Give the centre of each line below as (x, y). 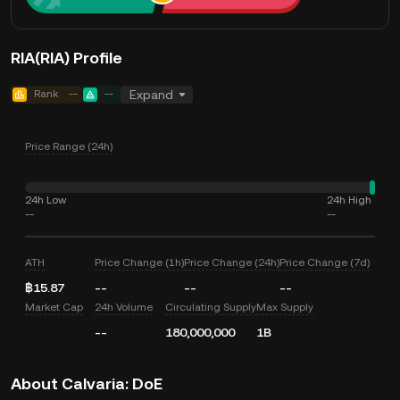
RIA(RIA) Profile (67, 58)
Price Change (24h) (232, 262)
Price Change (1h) (140, 262)
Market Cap (54, 307)
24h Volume (124, 307)
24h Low (46, 200)
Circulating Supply (210, 307)
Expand (151, 95)
